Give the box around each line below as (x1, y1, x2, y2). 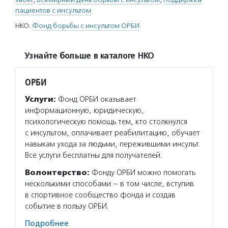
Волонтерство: (25, 168, 90, 177)
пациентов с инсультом (15, 6, 91, 15)
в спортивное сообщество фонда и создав (25, 190, 176, 199)
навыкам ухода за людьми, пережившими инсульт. (25, 139, 201, 149)
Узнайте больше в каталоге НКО (24, 51, 154, 61)
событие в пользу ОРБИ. (25, 202, 109, 211)
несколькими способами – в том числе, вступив (25, 179, 194, 188)
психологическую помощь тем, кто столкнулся (25, 117, 187, 126)
